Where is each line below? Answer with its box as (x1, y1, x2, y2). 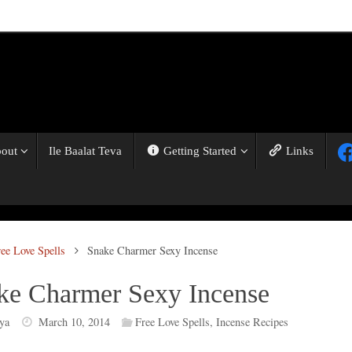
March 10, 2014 (38, 314, 110, 329)
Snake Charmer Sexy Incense (87, 243, 218, 258)
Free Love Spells (134, 314, 210, 329)
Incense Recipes (215, 314, 288, 329)
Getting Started (163, 145, 236, 157)
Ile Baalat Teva (48, 145, 122, 157)
